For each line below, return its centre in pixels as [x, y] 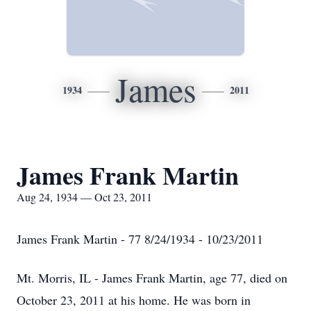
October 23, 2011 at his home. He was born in [134, 300]
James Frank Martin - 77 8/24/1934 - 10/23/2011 [140, 239]
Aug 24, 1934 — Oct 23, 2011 [84, 197]
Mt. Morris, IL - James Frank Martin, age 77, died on [152, 278]
